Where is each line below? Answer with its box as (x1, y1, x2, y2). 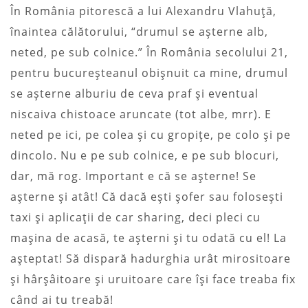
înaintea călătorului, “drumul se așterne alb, (10, 23, 268, 39)
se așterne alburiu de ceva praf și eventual (10, 85, 258, 101)
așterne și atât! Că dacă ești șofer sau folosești (10, 188, 283, 204)
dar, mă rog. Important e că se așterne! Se (10, 168, 256, 184)
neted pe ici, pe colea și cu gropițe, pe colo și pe (10, 126, 291, 142)
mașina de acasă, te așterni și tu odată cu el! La (10, 230, 287, 245)
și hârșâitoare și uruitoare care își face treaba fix (10, 271, 296, 287)
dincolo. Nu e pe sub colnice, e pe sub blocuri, (10, 147, 279, 163)
